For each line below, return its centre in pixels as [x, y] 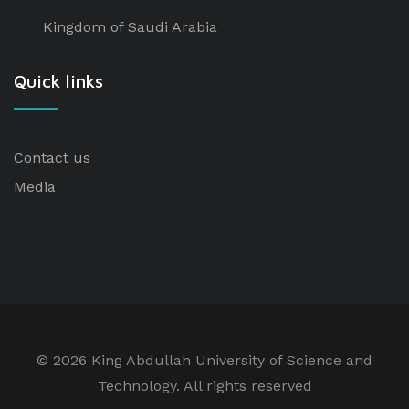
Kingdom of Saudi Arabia [130, 27]
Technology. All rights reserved [204, 386]
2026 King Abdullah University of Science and [213, 360]
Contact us [52, 157]
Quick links [58, 81]
